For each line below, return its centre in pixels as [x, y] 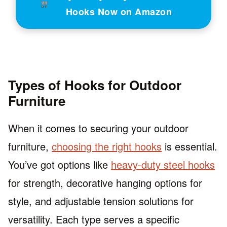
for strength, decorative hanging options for [105, 183]
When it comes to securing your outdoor [98, 128]
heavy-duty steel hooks [163, 165]
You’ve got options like [60, 165]
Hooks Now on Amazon [119, 12]
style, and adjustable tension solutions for [101, 201]
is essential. [190, 146]
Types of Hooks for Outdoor [95, 85]
